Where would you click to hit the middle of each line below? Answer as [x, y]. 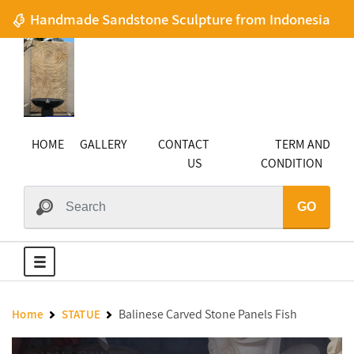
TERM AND [303, 144]
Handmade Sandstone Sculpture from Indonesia [178, 19]
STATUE [81, 314]
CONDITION [292, 163]
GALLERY [103, 144]
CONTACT [183, 144]
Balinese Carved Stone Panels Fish [207, 314]
